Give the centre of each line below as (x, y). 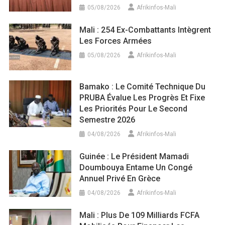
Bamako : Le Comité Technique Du (143, 86)
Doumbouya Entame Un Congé (136, 167)
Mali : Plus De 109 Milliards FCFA (140, 215)
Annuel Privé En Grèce (120, 178)
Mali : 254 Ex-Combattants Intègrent (145, 30)
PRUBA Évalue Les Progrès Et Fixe (142, 97)
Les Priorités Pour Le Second (134, 108)
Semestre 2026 (107, 120)
